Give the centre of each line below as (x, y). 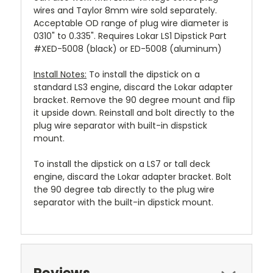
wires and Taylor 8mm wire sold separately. (125, 10)
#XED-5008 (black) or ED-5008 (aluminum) (128, 49)
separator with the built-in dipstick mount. (123, 202)
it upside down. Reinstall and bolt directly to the (134, 113)
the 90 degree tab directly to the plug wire (124, 190)
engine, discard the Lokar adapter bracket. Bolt (133, 177)
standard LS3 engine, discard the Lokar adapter (133, 87)
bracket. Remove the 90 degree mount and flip (134, 100)
